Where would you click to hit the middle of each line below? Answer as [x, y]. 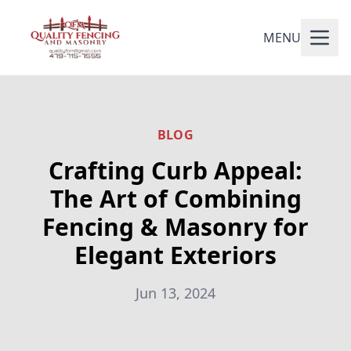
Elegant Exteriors [175, 255]
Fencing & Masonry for [175, 227]
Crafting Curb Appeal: [175, 170]
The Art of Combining [175, 199]
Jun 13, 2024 [175, 293]
